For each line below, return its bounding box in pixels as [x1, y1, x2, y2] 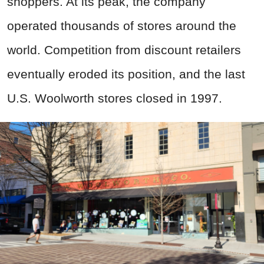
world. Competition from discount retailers [7, 43, 241, 57]
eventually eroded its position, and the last [7, 67, 245, 81]
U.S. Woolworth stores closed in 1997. [7, 91, 222, 105]
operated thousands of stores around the [7, 19, 236, 33]
